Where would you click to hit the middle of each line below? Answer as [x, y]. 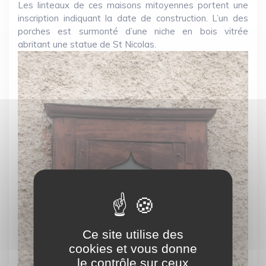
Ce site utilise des [133, 234]
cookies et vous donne [133, 248]
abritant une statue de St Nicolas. [87, 45]
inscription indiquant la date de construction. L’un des [133, 18]
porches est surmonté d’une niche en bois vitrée [133, 31]
